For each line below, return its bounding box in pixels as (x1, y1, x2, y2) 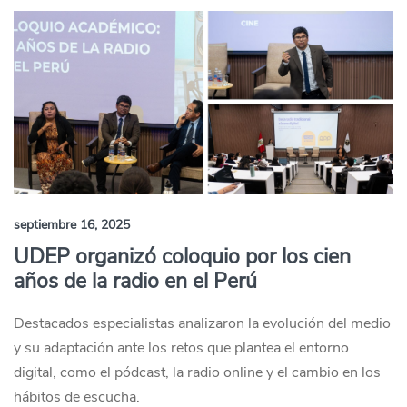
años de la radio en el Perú (14, 267, 257, 295)
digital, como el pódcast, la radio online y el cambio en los (14, 362, 381, 382)
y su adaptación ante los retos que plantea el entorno (14, 338, 349, 358)
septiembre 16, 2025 (14, 216, 130, 233)
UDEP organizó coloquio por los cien (14, 243, 351, 271)
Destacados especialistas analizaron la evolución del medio (14, 313, 391, 333)
